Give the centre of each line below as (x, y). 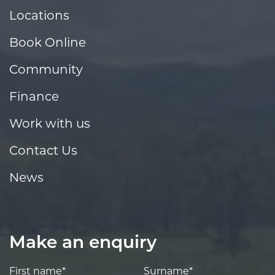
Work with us (50, 123)
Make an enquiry (83, 243)
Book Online (48, 42)
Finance (34, 96)
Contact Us (43, 150)
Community (46, 69)
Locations (39, 15)
